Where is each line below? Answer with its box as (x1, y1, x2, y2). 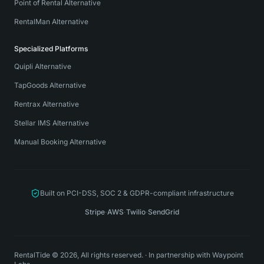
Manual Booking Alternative (14, 137, 106, 146)
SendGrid (148, 207, 179, 216)
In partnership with (148, 250, 210, 259)
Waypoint (212, 250, 243, 259)
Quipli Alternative (14, 62, 71, 71)
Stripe (85, 207, 105, 216)
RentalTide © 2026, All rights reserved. (14, 250, 143, 259)
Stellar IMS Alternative (14, 118, 89, 127)
